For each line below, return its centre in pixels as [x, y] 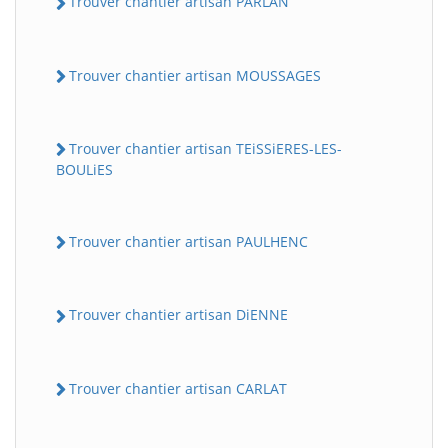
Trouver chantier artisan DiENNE [178, 315]
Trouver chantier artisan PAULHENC [188, 242]
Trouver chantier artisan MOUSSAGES [195, 75]
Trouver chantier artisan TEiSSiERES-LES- [205, 148]
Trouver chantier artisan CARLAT [178, 388]
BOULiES [84, 170]
